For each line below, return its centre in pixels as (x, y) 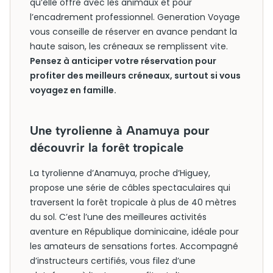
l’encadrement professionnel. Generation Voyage (135, 17)
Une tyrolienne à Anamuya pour (120, 130)
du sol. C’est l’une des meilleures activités (118, 217)
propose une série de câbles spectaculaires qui (130, 188)
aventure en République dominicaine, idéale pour (134, 232)
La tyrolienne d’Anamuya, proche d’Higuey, (120, 173)
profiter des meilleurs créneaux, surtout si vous (135, 76)
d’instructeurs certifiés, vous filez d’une (113, 261)
